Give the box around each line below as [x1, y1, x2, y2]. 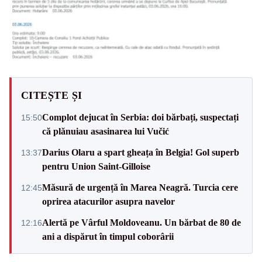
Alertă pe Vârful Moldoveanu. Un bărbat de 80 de [42, 217, 241, 227]
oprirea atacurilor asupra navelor [42, 196, 175, 206]
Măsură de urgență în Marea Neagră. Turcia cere [42, 182, 238, 192]
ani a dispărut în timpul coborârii [42, 231, 174, 242]
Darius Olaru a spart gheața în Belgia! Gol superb [42, 147, 239, 157]
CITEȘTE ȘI [21, 89, 82, 101]
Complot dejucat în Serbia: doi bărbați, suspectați [42, 112, 239, 122]
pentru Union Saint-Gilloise [42, 161, 150, 171]
